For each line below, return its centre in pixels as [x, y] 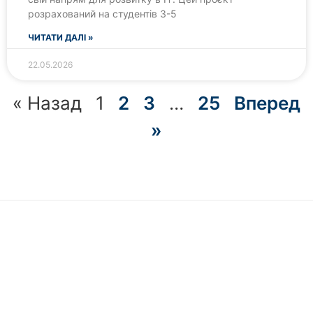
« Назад [47, 103]
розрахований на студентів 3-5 [102, 14]
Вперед [267, 103]
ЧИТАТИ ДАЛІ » [61, 37]
